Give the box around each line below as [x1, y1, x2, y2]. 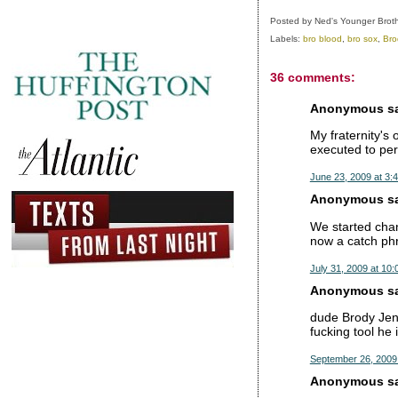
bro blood [302, 33, 342, 44]
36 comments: [269, 69, 355, 84]
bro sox [346, 33, 378, 44]
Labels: [269, 33, 303, 44]
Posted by [269, 15, 314, 26]
